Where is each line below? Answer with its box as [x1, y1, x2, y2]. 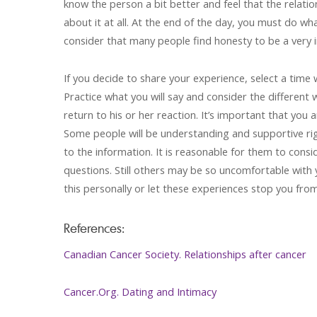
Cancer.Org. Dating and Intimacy [64, 284, 217, 299]
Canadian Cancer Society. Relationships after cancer [64, 247, 306, 261]
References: [64, 220, 125, 236]
